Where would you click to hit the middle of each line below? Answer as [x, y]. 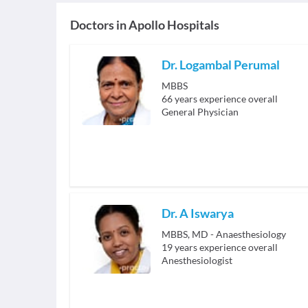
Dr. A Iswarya [198, 213]
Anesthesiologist [197, 261]
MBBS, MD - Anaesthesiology [224, 234]
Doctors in [98, 25]
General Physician [200, 112]
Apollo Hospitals [174, 25]
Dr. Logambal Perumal [221, 65]
